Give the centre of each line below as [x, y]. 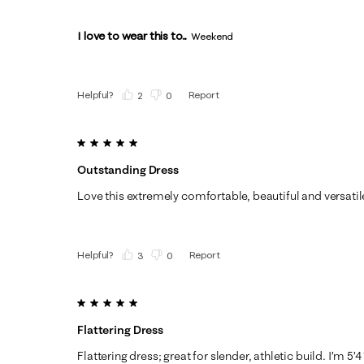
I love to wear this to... [132, 35]
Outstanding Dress [128, 169]
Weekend [212, 36]
